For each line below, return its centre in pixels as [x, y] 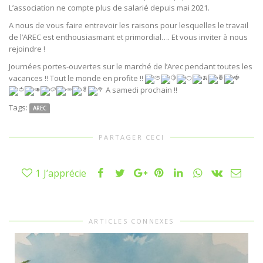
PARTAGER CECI [131, 137]
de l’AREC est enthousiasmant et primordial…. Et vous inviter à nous [128, 37]
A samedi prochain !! [141, 90]
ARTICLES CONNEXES [131, 221]
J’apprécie [65, 173]
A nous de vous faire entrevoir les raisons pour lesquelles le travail [129, 26]
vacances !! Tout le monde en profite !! [77, 78]
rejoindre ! [27, 49]
